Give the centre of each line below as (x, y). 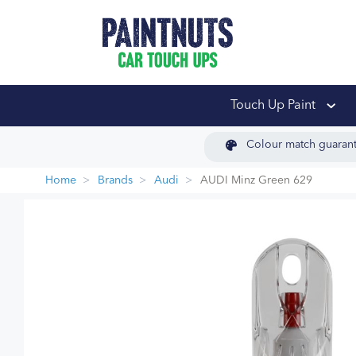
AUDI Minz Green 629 (256, 180)
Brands (115, 180)
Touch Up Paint (274, 106)
